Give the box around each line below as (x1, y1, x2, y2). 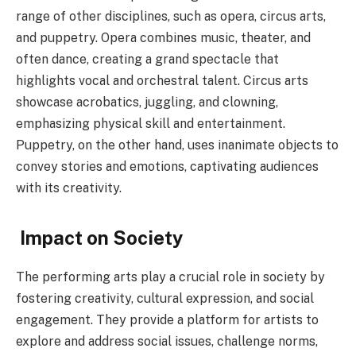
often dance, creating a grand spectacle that (16, 51, 279, 67)
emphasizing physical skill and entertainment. (16, 115, 285, 131)
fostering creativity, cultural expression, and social (16, 290, 314, 306)
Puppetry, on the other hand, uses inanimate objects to (16, 137, 339, 153)
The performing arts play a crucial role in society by (16, 269, 325, 284)
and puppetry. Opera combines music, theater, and (16, 29, 311, 45)
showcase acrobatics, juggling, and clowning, (16, 94, 278, 110)
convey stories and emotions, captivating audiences (16, 158, 319, 174)
